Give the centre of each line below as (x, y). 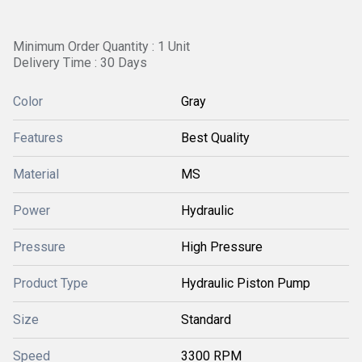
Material (36, 174)
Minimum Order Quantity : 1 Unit (101, 46)
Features (38, 138)
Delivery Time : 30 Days (80, 63)
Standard (206, 320)
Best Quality (215, 138)
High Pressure (222, 247)
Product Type (51, 283)
